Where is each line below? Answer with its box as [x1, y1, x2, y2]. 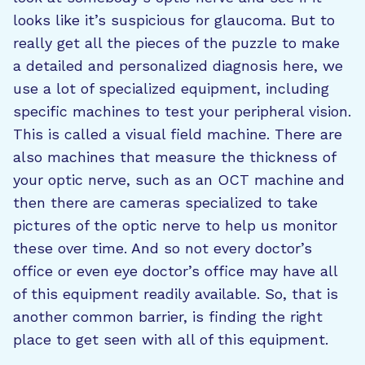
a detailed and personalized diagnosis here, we [13, 57, 343, 74]
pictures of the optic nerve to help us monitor [13, 217, 337, 234]
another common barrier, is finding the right [13, 308, 323, 325]
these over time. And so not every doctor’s [13, 240, 312, 257]
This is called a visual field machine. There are [13, 125, 342, 143]
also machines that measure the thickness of [13, 148, 336, 165]
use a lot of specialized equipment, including [13, 80, 329, 97]
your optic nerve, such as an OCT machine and [13, 171, 345, 188]
